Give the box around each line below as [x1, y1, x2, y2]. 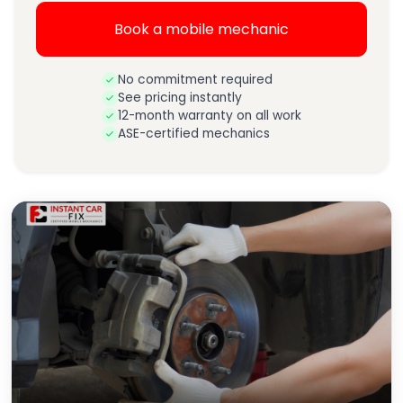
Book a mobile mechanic [114, 18, 289, 40]
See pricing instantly [118, 89, 242, 107]
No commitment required [118, 71, 273, 89]
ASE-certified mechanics [118, 125, 270, 143]
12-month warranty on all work [118, 107, 301, 125]
